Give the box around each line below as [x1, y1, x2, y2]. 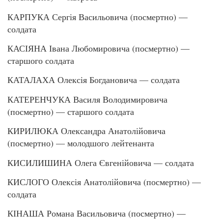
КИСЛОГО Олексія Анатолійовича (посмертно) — [7, 176, 201, 188]
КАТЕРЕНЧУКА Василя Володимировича [7, 93, 167, 105]
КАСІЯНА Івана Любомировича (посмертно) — [7, 42, 190, 55]
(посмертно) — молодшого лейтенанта [7, 137, 154, 149]
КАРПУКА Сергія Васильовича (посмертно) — [7, 10, 188, 23]
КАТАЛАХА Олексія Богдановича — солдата [7, 74, 180, 86]
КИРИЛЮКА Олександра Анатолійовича [7, 125, 165, 137]
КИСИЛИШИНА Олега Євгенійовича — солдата [7, 156, 194, 168]
